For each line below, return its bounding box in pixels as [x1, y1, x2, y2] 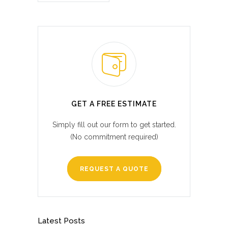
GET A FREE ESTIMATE [71, 100, 157, 108]
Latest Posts [38, 216, 85, 225]
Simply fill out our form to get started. [52, 121, 176, 129]
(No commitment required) [70, 133, 158, 141]
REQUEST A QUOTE [79, 165, 149, 173]
